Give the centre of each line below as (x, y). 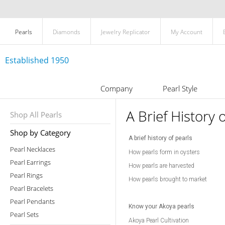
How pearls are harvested (161, 166)
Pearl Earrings (30, 162)
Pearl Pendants (32, 201)
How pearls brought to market (168, 179)
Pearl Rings (26, 175)
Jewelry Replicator (126, 32)
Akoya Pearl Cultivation (159, 220)
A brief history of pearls (160, 138)
